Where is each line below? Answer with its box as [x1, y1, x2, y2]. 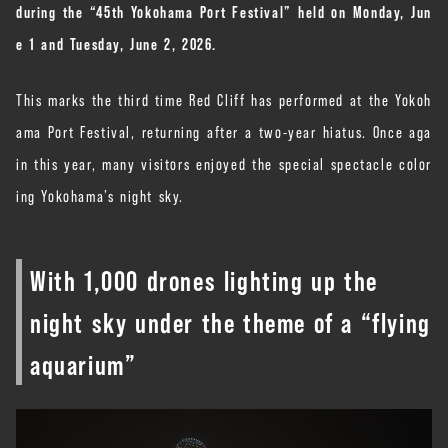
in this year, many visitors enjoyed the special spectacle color [16, 150, 432, 175]
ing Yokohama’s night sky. [16, 182, 184, 207]
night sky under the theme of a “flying [30, 300, 431, 342]
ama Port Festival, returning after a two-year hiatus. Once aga [16, 118, 432, 143]
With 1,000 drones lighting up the [30, 258, 378, 300]
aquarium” [30, 342, 137, 384]
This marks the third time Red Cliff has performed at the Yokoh [16, 86, 432, 111]
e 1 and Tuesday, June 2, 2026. [16, 30, 217, 55]
